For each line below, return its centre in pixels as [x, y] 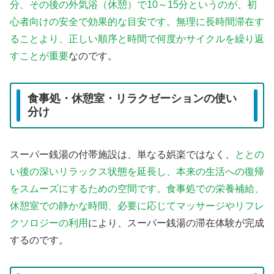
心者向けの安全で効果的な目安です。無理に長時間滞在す [137, 22]
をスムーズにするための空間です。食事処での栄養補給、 [137, 189]
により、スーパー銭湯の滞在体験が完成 [176, 223]
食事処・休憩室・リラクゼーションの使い [132, 99]
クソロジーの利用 [49, 223]
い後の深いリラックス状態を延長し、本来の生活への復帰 [137, 172]
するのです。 [39, 240]
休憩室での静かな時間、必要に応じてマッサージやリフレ [137, 206]
